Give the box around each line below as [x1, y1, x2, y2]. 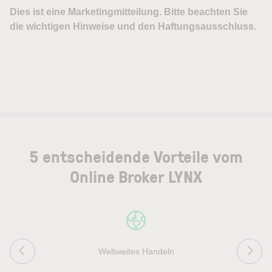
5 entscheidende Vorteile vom [29, 144, 243, 168]
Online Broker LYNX [70, 164, 202, 188]
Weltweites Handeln [98, 246, 174, 256]
